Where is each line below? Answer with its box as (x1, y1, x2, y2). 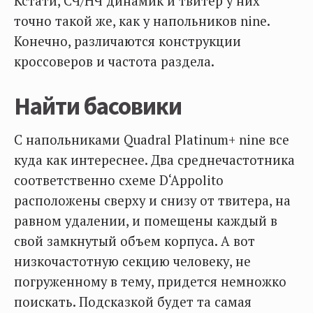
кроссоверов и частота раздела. (14, 52, 214, 70)
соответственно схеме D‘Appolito (14, 171, 224, 189)
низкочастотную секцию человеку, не (14, 252, 251, 270)
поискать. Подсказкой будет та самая (14, 293, 252, 310)
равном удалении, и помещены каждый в (14, 212, 277, 229)
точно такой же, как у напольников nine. (14, 12, 270, 29)
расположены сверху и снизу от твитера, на (14, 191, 291, 209)
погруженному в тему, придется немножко (14, 272, 286, 290)
